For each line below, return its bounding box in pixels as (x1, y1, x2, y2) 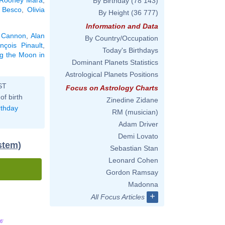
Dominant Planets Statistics (72, 58, 158, 66)
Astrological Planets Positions (65, 70, 158, 78)
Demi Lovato (118, 132, 158, 140)
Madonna (128, 180, 158, 188)
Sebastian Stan (110, 144, 158, 152)
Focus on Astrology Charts (66, 84, 158, 92)
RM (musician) (112, 108, 158, 116)
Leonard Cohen (108, 156, 158, 164)
